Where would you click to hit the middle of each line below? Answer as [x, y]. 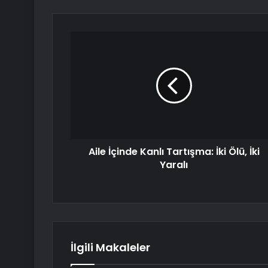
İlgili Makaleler [110, 248]
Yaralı [174, 165]
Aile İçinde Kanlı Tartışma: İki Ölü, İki [174, 152]
